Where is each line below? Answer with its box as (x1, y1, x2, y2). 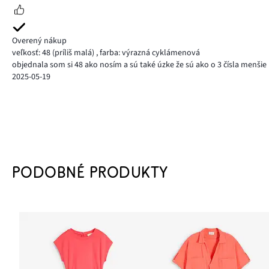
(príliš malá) (50, 46, 96, 59)
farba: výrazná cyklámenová (98, 46, 200, 59)
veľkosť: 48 (12, 46, 50, 59)
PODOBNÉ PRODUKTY (12, 163, 168, 181)
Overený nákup (12, 34, 67, 47)
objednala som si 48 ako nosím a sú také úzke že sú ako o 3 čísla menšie (12, 58, 267, 71)
